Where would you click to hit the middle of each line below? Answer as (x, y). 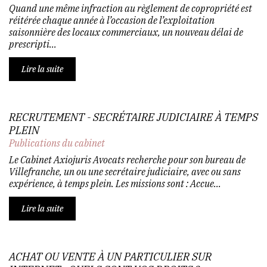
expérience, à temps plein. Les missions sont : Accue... (115, 183)
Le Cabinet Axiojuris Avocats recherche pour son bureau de (127, 159)
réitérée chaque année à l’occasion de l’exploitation (112, 20)
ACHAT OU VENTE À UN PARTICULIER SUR (110, 256)
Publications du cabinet (57, 143)
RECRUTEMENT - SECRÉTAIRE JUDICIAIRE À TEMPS (133, 117)
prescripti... (33, 44)
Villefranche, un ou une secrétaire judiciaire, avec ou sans (125, 171)
